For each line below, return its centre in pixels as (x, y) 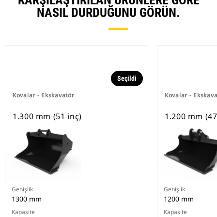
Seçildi (127, 79)
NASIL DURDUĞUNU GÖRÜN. (108, 13)
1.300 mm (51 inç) (47, 116)
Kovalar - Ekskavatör (44, 95)
